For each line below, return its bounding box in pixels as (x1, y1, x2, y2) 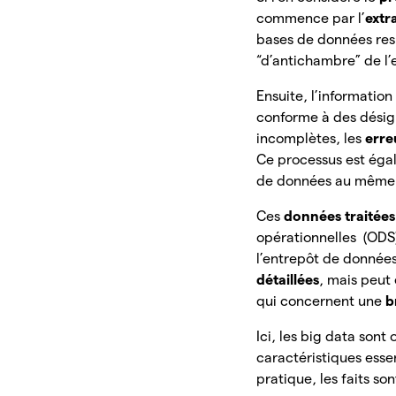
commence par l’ (256, 11, 366, 27)
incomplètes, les (256, 131, 366, 147)
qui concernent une (256, 293, 386, 309)
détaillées (256, 272, 320, 288)
